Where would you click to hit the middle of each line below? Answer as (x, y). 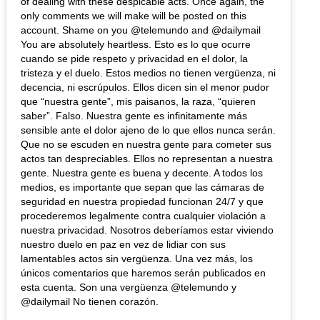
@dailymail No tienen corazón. (90, 301)
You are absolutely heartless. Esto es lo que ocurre (136, 44)
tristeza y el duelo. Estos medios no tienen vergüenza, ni (148, 72)
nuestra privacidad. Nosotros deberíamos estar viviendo (147, 230)
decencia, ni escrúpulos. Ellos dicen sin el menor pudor (145, 87)
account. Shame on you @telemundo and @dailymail (141, 30)
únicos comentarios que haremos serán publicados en (143, 272)
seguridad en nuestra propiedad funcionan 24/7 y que (142, 201)
